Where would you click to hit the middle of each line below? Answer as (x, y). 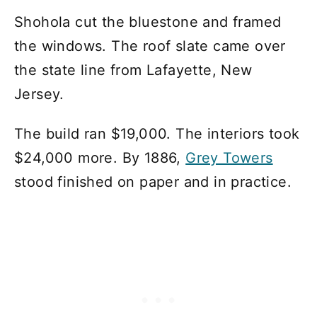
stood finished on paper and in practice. (153, 181)
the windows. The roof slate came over (150, 46)
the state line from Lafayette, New (133, 70)
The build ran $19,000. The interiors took (157, 133)
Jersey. (39, 94)
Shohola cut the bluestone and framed (148, 22)
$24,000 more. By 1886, (100, 157)
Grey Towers (229, 157)
